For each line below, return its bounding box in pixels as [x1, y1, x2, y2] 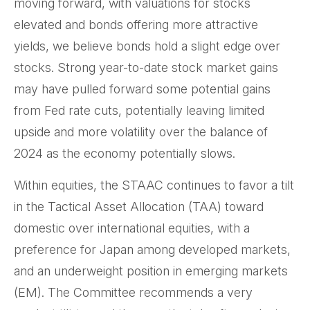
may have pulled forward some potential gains [14, 82, 271, 97]
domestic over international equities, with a [14, 221, 250, 236]
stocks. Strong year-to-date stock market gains [14, 60, 278, 75]
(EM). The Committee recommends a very [14, 285, 253, 300]
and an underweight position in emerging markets [14, 264, 288, 279]
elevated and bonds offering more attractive [14, 17, 258, 33]
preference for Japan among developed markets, [14, 242, 291, 257]
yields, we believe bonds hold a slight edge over [14, 39, 280, 54]
